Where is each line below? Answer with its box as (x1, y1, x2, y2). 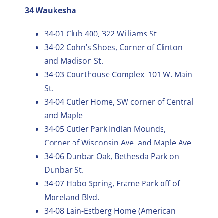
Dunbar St (44, 164, 82, 175)
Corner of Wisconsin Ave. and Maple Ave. (44, 137, 193, 148)
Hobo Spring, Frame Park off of (66, 178, 180, 189)
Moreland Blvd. (44, 191, 99, 202)
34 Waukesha (24, 4, 76, 16)
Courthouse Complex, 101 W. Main (66, 69, 192, 80)
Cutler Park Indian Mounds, (66, 123, 166, 134)
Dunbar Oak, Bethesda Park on (66, 150, 179, 162)
